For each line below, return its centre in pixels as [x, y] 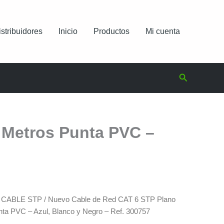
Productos [111, 31]
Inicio [68, 31]
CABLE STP [21, 199]
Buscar [192, 76]
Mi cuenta [163, 31]
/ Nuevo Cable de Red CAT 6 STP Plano [109, 199]
